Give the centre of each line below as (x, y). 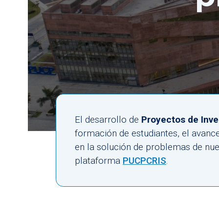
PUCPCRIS (144, 160)
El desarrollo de (108, 119)
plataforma (99, 160)
